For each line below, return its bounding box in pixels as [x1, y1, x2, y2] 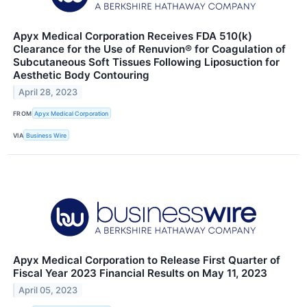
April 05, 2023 [19, 285, 78, 296]
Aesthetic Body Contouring [13, 69, 149, 82]
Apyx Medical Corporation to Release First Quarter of [13, 254, 280, 267]
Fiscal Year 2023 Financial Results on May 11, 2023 [13, 267, 267, 280]
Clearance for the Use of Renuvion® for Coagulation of [13, 42, 286, 56]
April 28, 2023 [19, 86, 78, 97]
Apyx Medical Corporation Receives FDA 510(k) [13, 29, 252, 43]
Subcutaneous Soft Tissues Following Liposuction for [13, 56, 280, 69]
